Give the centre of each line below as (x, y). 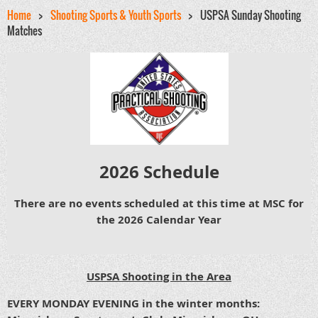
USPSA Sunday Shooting (251, 15)
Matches (24, 31)
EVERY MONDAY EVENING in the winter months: (133, 304)
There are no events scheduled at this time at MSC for (159, 204)
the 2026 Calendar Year (159, 220)
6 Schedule (174, 172)
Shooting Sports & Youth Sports (116, 15)
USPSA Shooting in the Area (159, 277)
